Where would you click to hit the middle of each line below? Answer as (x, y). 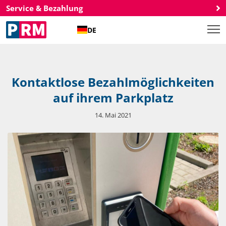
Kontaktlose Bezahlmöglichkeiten (113, 82)
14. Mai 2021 (113, 115)
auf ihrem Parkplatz (113, 98)
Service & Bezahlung (44, 8)
